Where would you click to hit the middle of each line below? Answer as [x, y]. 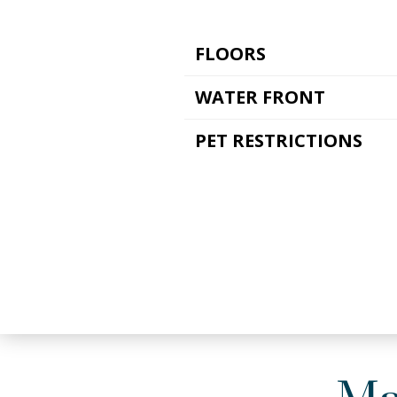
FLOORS [230, 54]
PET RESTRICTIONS [279, 141]
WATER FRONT [260, 97]
